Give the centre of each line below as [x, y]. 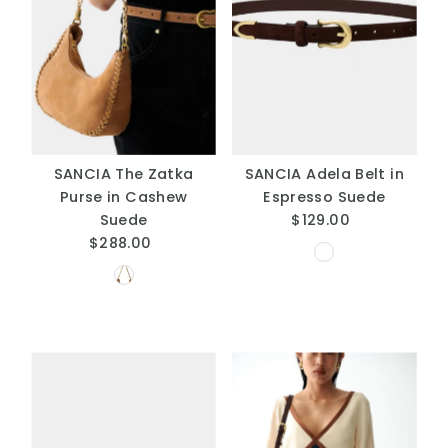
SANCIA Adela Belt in [324, 174]
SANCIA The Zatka [123, 174]
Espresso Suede [324, 197]
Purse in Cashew [123, 197]
